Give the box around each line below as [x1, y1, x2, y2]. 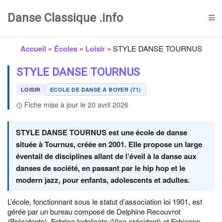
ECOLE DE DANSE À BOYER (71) [50, 86, 141, 93]
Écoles [54, 43, 77, 54]
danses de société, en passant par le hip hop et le [16, 163, 185, 173]
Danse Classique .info [7, 11, 123, 25]
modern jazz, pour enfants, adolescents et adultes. [16, 174, 190, 185]
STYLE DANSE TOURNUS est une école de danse [16, 127, 187, 138]
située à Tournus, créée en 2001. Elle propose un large [16, 139, 202, 150]
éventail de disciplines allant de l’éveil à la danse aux [16, 151, 196, 162]
